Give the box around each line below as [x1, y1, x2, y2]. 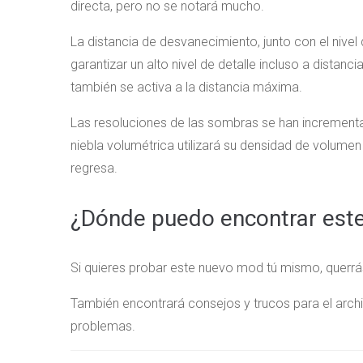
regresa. [70, 160, 117, 177]
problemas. [70, 318, 135, 335]
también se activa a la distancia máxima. [70, 79, 302, 96]
